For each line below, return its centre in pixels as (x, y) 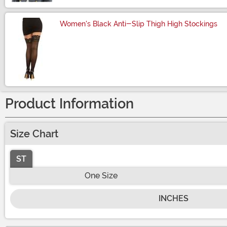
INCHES (173, 199)
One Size (101, 176)
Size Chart (34, 134)
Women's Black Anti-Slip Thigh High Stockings (139, 24)
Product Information (69, 104)
